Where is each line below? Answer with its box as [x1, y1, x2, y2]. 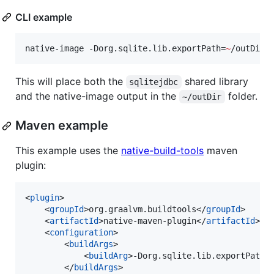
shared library [181, 75, 251, 88]
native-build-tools [121, 144, 204, 157]
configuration [50, 228, 113, 238]
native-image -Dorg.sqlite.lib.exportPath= [25, 43, 226, 54]
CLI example [15, 11, 72, 24]
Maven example [15, 118, 108, 133]
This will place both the [15, 75, 126, 88]
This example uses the [15, 144, 121, 157]
